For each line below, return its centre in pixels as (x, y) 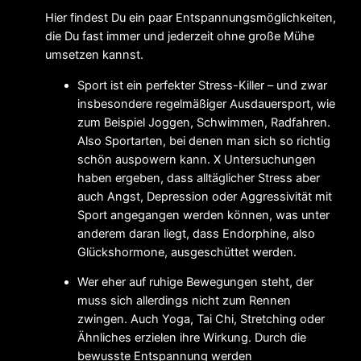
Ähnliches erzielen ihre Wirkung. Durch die (192, 338)
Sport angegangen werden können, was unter (203, 215)
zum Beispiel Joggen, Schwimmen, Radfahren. (204, 122)
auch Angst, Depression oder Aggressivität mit (205, 196)
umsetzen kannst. (94, 54)
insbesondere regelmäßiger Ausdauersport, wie (206, 104)
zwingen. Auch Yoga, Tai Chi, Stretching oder (201, 320)
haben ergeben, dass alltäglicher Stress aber (199, 178)
